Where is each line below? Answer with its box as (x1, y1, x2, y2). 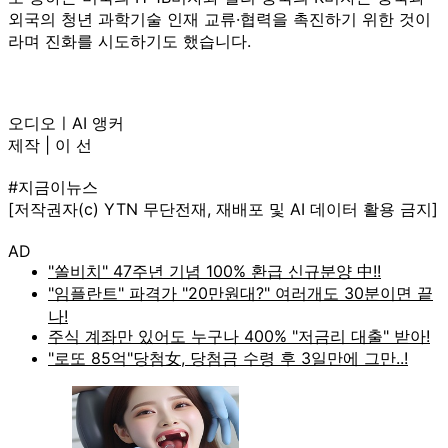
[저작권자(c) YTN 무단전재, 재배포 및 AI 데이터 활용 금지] (8, 198, 438, 219)
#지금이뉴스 (8, 176, 98, 197)
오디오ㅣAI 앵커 (8, 112, 124, 133)
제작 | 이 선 (8, 134, 92, 155)
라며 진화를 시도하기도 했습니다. (8, 30, 251, 51)
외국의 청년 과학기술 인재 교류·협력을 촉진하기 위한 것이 (8, 8, 431, 29)
